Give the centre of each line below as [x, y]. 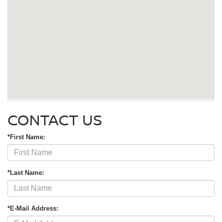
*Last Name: [26, 173]
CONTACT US [55, 120]
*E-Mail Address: [33, 209]
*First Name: [26, 137]
